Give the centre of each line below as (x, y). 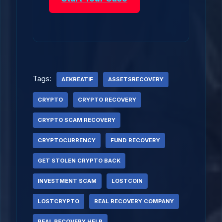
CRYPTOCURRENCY (67, 140)
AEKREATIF (77, 79)
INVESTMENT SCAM (67, 181)
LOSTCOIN (127, 181)
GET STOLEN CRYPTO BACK (79, 161)
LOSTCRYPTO (58, 201)
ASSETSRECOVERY (136, 79)
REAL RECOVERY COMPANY (134, 201)
